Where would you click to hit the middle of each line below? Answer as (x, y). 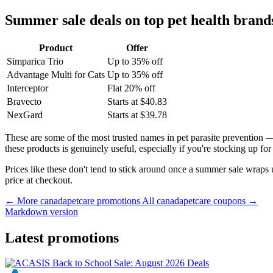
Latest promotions (62, 237)
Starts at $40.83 (137, 101)
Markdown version (41, 211)
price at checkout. (39, 180)
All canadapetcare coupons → (200, 200)
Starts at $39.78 (137, 115)
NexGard (25, 115)
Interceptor (27, 88)
